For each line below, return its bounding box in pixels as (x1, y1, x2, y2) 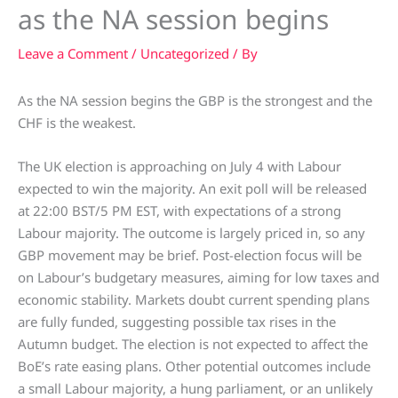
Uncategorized (140, 44, 229, 63)
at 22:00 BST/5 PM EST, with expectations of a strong (18, 202, 341, 220)
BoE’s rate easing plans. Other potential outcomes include (18, 357, 370, 376)
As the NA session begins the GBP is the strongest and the (18, 92, 372, 110)
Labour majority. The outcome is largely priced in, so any (18, 224, 365, 243)
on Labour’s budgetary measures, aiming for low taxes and (18, 268, 379, 287)
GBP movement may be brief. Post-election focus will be (18, 246, 362, 265)
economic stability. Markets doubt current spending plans (18, 291, 370, 309)
